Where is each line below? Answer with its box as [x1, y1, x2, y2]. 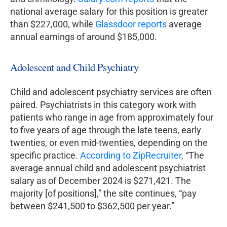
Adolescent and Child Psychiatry [10, 60, 139, 74]
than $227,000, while [10, 19, 95, 30]
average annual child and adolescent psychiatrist [10, 163, 206, 174]
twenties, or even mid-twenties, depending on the [10, 137, 208, 148]
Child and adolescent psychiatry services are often [10, 87, 212, 98]
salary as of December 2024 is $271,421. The [10, 175, 191, 186]
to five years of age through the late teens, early [10, 125, 201, 136]
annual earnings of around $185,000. [10, 31, 157, 43]
